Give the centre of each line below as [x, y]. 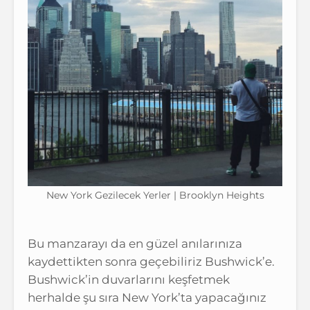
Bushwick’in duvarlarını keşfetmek [129, 280]
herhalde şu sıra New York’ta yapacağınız [147, 298]
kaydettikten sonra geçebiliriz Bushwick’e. [151, 262]
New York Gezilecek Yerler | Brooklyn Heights [155, 195]
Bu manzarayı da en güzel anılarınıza [135, 244]
